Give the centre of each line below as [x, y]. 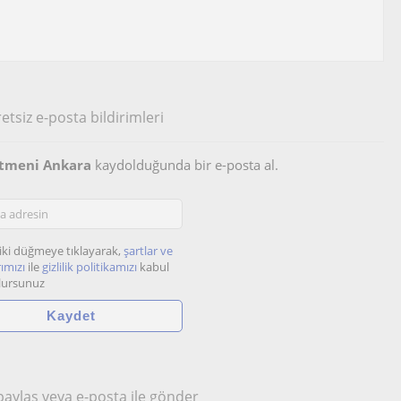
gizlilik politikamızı [90, 267]
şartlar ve [148, 251]
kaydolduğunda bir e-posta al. [185, 164]
